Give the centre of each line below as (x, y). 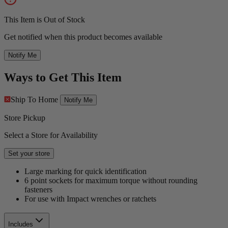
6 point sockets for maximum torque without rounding (111, 180)
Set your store (29, 153)
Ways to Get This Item (63, 77)
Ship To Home (34, 99)
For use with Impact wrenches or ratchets (90, 198)
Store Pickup (25, 118)
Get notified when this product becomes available (83, 37)
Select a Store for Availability (51, 135)
